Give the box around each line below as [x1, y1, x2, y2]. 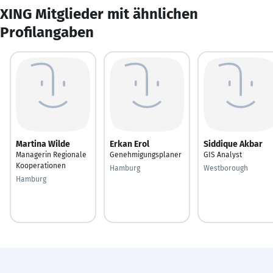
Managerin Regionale [16, 150, 87, 159]
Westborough [204, 163, 248, 172]
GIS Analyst [204, 150, 242, 159]
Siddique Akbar [204, 138, 263, 149]
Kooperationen [16, 161, 66, 170]
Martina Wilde [16, 138, 70, 149]
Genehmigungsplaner [110, 150, 182, 159]
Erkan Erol [110, 138, 149, 149]
